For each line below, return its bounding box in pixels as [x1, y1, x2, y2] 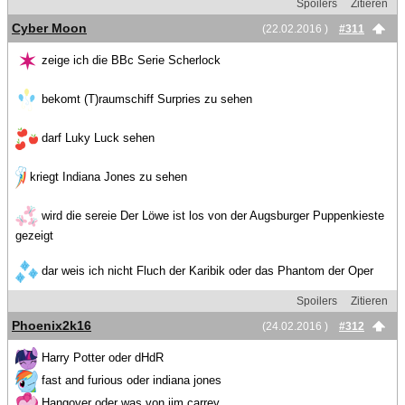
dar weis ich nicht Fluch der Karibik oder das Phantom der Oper [38, 263, 373, 278]
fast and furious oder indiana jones [38, 372, 221, 387]
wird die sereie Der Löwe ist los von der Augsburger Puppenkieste [38, 208, 384, 222]
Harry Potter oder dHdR [38, 350, 164, 364]
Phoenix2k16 [12, 317, 91, 333]
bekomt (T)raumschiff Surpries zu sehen [38, 91, 252, 106]
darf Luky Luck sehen [38, 130, 155, 145]
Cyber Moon [12, 20, 87, 35]
